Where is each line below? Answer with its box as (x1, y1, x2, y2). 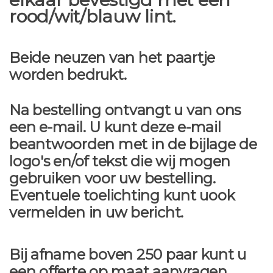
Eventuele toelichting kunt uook (9, 186, 235, 205)
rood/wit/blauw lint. (9, 5, 176, 27)
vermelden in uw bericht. (9, 204, 183, 222)
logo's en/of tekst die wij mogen (9, 152, 230, 171)
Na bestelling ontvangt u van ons (9, 101, 241, 119)
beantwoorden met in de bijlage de (9, 135, 257, 154)
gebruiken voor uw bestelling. (9, 169, 216, 188)
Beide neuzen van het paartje (9, 48, 215, 66)
